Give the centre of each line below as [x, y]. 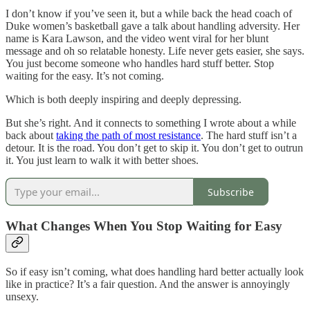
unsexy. [22, 296]
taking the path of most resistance [128, 136]
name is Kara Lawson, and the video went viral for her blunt [137, 39]
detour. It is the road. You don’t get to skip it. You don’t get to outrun [154, 148]
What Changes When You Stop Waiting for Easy [144, 226]
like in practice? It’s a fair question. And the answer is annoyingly [148, 284]
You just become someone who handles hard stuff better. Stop [140, 64]
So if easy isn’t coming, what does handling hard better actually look [155, 271]
